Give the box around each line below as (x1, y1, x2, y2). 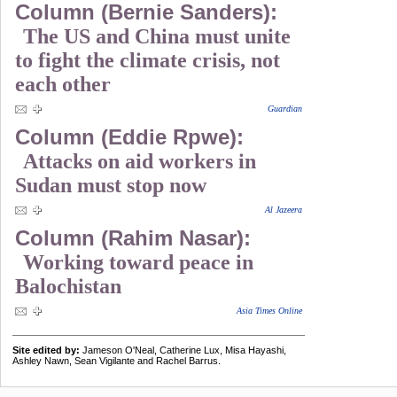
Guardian (268, 104, 302, 113)
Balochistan (15, 275, 121, 298)
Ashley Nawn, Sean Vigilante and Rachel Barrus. (12, 355, 221, 366)
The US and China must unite (23, 25, 291, 48)
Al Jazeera (265, 205, 302, 214)
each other (15, 73, 111, 96)
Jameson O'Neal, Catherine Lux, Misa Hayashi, (80, 345, 286, 355)
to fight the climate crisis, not (15, 49, 280, 72)
